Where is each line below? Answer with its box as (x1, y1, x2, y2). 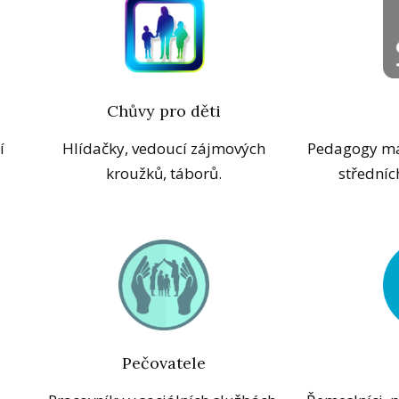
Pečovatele (122, 353, 207, 374)
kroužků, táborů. (106, 163, 223, 184)
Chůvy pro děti (107, 101, 222, 122)
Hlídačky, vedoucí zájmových (62, 138, 266, 159)
